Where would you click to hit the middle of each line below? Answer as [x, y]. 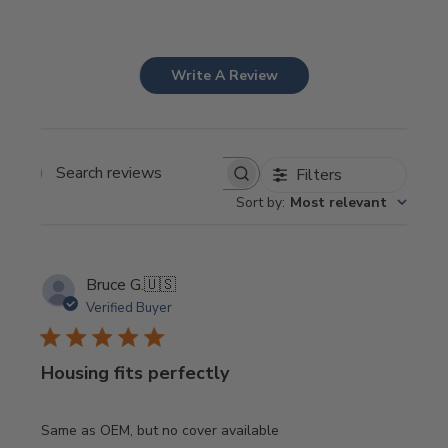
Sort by [258, 202]
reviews [176, 204]
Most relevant [338, 202]
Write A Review [224, 75]
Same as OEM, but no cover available [160, 430]
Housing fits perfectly [135, 372]
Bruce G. [115, 284]
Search [172, 182]
